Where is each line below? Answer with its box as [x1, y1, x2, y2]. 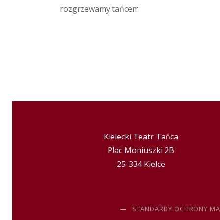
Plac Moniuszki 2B [108, 145, 175, 156]
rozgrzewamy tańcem [60, 3, 139, 14]
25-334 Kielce [117, 159, 165, 170]
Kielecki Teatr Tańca [104, 131, 179, 142]
